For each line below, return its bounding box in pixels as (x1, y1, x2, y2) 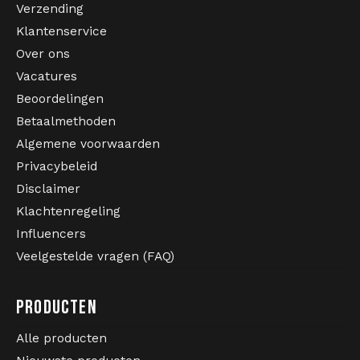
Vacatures (16, 68, 77, 84)
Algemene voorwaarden (16, 136, 160, 151)
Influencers (16, 226, 86, 241)
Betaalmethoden (16, 113, 116, 129)
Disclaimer (16, 181, 80, 196)
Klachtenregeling (16, 203, 121, 219)
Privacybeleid (16, 158, 97, 174)
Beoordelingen (16, 91, 104, 106)
